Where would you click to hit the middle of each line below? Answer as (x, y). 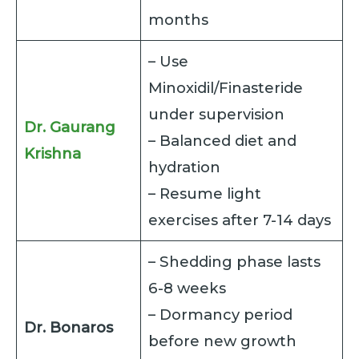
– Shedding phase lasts (235, 262)
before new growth (223, 341)
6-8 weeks (188, 288)
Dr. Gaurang (70, 127)
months (179, 20)
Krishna (53, 154)
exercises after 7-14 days (240, 220)
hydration (185, 167)
